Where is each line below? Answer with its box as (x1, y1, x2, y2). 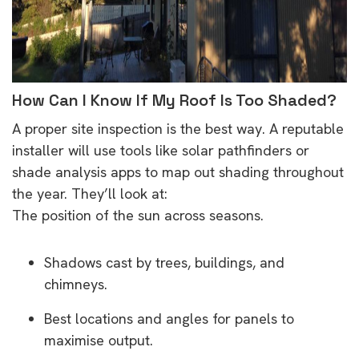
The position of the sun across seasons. (12, 205, 264, 224)
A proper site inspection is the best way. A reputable (12, 119, 344, 138)
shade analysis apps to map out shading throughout (12, 162, 344, 181)
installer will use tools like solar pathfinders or (12, 140, 309, 159)
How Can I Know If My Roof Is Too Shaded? (12, 89, 337, 111)
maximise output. (44, 330, 153, 349)
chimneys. (44, 274, 107, 293)
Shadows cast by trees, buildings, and (44, 252, 284, 272)
